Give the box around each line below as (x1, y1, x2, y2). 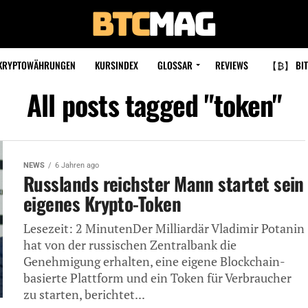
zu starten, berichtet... (23, 287, 145, 302)
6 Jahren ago (55, 161, 99, 170)
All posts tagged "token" (27, 84, 281, 125)
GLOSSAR (157, 58, 192, 72)
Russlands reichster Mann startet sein (23, 170, 304, 197)
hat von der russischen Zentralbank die (23, 237, 236, 253)
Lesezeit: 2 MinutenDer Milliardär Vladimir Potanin (23, 221, 305, 236)
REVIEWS (214, 58, 248, 72)
